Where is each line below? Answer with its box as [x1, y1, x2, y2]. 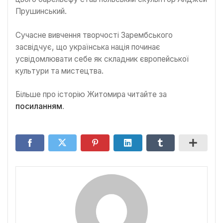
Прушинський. [15, 6, 67, 16]
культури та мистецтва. [15, 66, 104, 76]
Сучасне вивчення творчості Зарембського [15, 30, 173, 40]
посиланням [15, 102, 62, 111]
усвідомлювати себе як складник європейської [15, 54, 189, 64]
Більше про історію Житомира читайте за [15, 90, 167, 100]
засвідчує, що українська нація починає [15, 42, 160, 52]
